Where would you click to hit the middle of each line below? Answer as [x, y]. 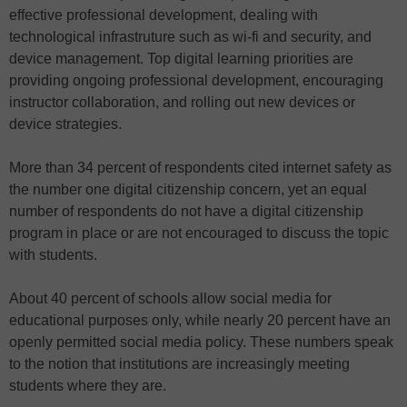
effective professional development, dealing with [164, 15]
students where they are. [88, 386]
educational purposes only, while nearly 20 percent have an [200, 321]
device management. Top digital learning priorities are [181, 59]
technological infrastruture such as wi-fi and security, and [190, 37]
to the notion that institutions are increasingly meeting [179, 364]
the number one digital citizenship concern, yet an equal [188, 190]
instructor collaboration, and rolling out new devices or [182, 103]
